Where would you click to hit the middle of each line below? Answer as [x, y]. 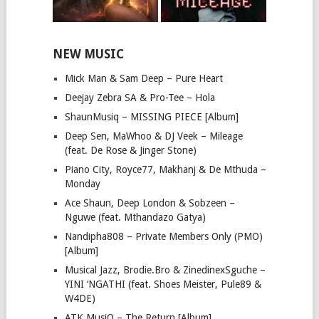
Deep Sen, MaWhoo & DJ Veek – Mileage [153, 136]
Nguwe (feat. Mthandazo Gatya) [135, 218]
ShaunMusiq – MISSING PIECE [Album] [151, 117]
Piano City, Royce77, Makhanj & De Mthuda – [165, 170]
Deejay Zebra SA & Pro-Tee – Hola [140, 98]
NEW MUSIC [88, 54]
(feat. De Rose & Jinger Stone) [130, 151]
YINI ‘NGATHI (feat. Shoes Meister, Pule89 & [163, 284]
